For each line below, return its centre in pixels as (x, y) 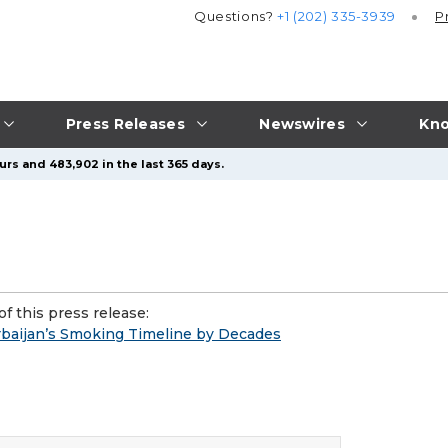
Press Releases (125, 123)
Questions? (236, 16)
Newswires (302, 123)
